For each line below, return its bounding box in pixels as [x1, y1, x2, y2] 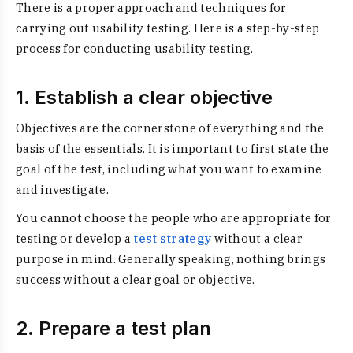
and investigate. [16, 182, 109, 197]
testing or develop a [16, 231, 134, 246]
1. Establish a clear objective [16, 86, 273, 109]
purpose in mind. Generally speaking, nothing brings [16, 251, 326, 266]
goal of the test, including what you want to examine [16, 162, 322, 176]
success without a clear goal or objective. [16, 272, 255, 287]
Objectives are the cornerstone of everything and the [16, 121, 325, 136]
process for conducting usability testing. [16, 41, 254, 56]
